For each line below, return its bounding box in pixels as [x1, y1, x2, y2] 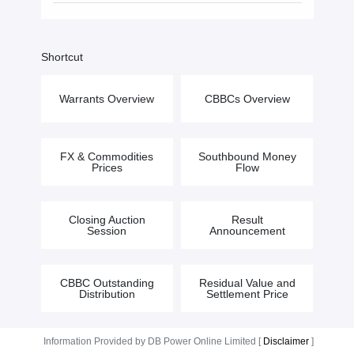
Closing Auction [68, 213, 145, 226]
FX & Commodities [60, 150, 153, 163]
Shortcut [40, 51, 83, 63]
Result [231, 213, 263, 226]
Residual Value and [198, 277, 296, 289]
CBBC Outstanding [59, 277, 154, 289]
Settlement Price [205, 288, 288, 300]
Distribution [78, 288, 135, 300]
